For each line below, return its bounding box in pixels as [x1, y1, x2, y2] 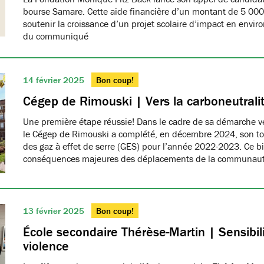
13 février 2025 [23, 205, 87, 216]
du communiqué [23, 30, 88, 42]
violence [23, 238, 69, 254]
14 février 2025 [23, 74, 87, 85]
